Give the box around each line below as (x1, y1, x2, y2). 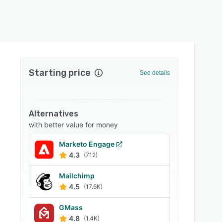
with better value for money (29, 120, 118, 129)
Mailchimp (59, 171, 95, 180)
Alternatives (29, 109, 79, 118)
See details (139, 69, 170, 76)
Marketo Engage (59, 140, 115, 148)
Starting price (29, 67, 91, 78)
